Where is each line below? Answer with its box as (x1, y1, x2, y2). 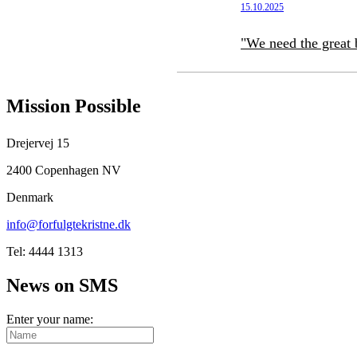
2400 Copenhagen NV (6, 163, 121, 177)
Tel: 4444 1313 (6, 244, 83, 258)
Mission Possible (6, 95, 141, 116)
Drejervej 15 (6, 135, 69, 150)
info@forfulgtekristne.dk (6, 217, 131, 231)
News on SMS (6, 274, 118, 296)
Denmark (6, 190, 53, 204)
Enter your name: (6, 312, 93, 326)
